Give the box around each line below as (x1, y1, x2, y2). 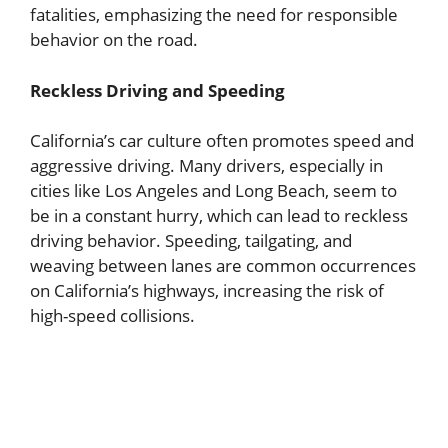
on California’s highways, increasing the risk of (30, 279, 384, 303)
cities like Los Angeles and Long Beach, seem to (30, 179, 397, 203)
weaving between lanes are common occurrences (30, 254, 416, 278)
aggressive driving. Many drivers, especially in (30, 154, 383, 178)
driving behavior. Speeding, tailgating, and (30, 229, 352, 253)
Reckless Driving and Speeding (30, 78, 285, 102)
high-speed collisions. (30, 304, 195, 328)
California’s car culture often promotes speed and (30, 129, 414, 153)
